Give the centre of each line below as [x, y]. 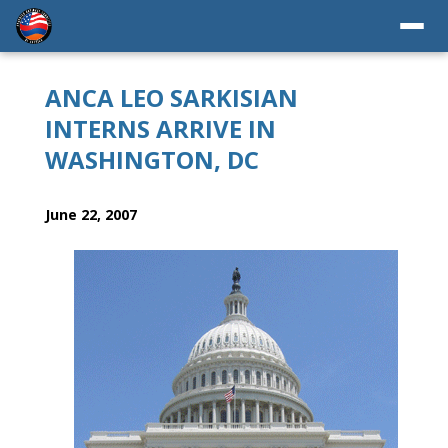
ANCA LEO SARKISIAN [171, 97]
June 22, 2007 [91, 214]
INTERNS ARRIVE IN [160, 128]
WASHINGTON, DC [152, 159]
